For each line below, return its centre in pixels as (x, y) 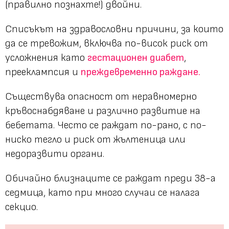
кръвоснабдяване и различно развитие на (103, 111)
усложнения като (46, 58)
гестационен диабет (136, 58)
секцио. (21, 207)
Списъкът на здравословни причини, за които (114, 29)
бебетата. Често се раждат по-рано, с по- (106, 125)
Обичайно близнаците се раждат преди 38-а (110, 178)
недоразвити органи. (55, 154)
